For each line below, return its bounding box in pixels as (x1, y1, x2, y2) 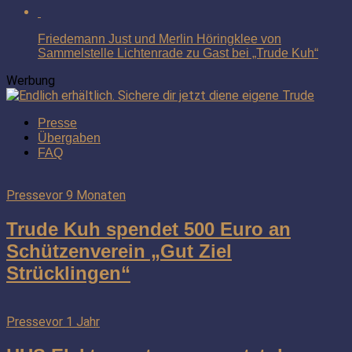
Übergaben (38, 130, 101, 145)
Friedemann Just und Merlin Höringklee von (38, 31, 281, 46)
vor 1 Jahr (46, 314, 100, 330)
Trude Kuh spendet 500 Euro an (6, 218, 291, 240)
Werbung (6, 72, 55, 88)
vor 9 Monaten (46, 187, 126, 203)
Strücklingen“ (6, 262, 130, 284)
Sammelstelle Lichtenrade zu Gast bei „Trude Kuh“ (38, 46, 318, 60)
